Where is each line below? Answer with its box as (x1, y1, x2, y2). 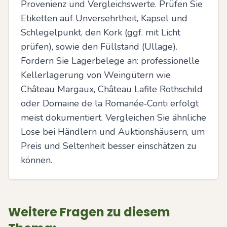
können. (21, 154, 52, 166)
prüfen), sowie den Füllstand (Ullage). (21, 41, 177, 53)
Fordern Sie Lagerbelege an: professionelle (21, 55, 200, 67)
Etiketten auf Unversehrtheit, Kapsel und (21, 12, 187, 24)
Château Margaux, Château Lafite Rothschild (21, 83, 203, 95)
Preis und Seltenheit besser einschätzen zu (21, 140, 197, 152)
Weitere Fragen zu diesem (8, 204, 170, 220)
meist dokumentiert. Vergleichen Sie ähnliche (21, 111, 206, 124)
